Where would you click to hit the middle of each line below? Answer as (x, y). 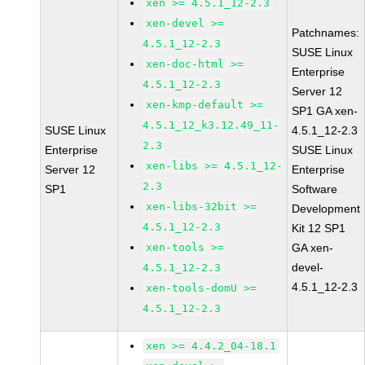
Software (315, 189)
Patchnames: (326, 33)
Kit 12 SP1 (319, 228)
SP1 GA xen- (325, 111)
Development (326, 209)
